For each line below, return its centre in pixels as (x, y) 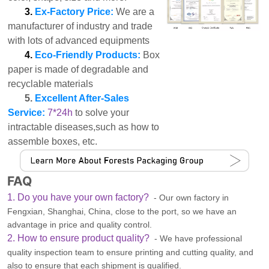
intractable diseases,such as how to (84, 127)
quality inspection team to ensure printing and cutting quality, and (131, 252)
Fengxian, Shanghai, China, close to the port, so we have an (122, 212)
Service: (27, 113)
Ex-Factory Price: (74, 12)
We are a (135, 12)
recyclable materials (51, 84)
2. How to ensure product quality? (81, 238)
